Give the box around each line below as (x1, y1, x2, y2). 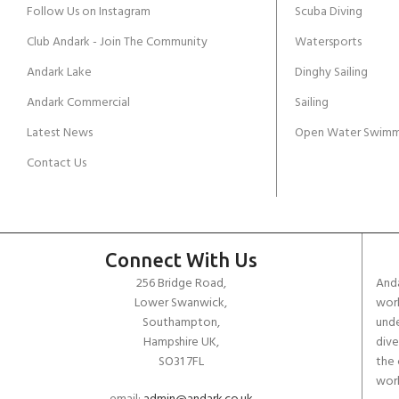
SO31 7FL (158, 351, 204, 372)
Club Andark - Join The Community (27, 31, 208, 53)
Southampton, (142, 312, 220, 333)
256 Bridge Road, (135, 273, 226, 294)
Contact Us (27, 152, 86, 174)
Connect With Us (104, 248, 257, 271)
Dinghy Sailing (294, 61, 368, 83)
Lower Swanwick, (134, 292, 228, 313)
